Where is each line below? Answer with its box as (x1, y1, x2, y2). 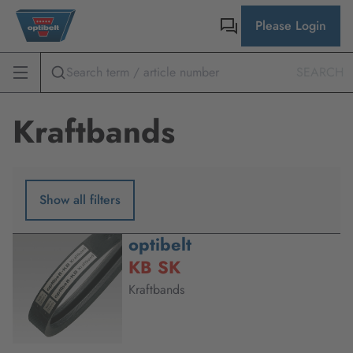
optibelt (128, 232, 191, 257)
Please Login (255, 17, 326, 35)
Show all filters (39, 191, 121, 209)
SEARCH (296, 63, 344, 81)
